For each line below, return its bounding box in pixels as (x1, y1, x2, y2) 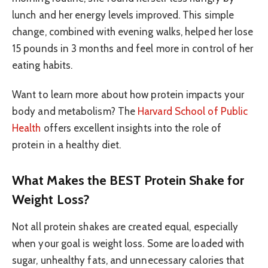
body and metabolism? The (12, 105, 138, 117)
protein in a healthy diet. (12, 138, 121, 151)
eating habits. (12, 59, 73, 72)
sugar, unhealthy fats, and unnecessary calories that (12, 254, 245, 267)
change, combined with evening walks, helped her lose (12, 26, 254, 38)
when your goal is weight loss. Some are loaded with (12, 237, 245, 250)
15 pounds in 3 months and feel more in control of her (12, 42, 254, 55)
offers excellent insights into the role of (41, 121, 222, 134)
